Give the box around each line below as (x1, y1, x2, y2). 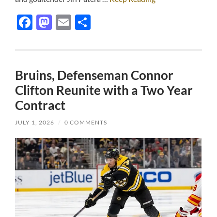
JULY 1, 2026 (15, 119, 55, 126)
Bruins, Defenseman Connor (15, 67, 174, 83)
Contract (15, 97, 66, 113)
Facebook (32, 13, 99, 32)
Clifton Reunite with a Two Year (15, 82, 193, 98)
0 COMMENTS (64, 119, 108, 126)
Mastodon (52, 13, 122, 32)
